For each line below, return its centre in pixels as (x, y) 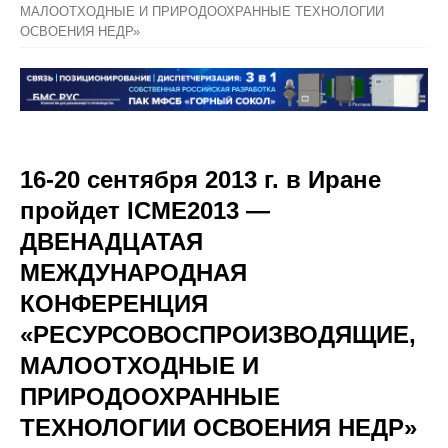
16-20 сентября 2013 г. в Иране (200, 179)
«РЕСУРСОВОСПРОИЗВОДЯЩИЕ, (218, 334)
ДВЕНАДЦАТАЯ (111, 241)
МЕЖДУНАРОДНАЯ (133, 272)
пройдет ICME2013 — (145, 210)
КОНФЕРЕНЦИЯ (114, 303)
